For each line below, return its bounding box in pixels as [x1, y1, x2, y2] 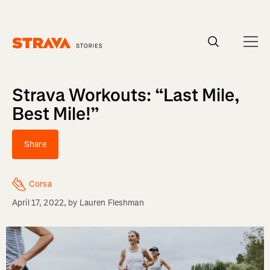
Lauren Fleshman [79, 197, 144, 209]
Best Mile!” [12, 102, 99, 126]
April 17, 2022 [12, 197, 64, 209]
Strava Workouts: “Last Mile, [12, 83, 240, 107]
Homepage [11, 48, 52, 60]
